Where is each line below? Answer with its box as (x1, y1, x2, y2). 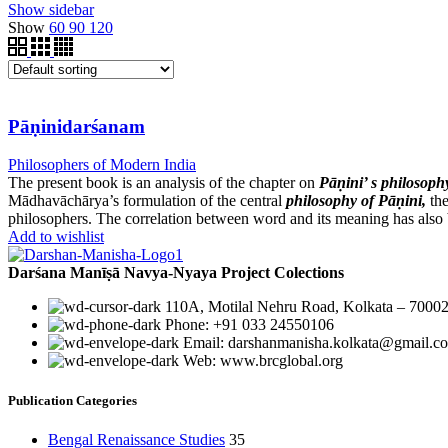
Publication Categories (8, 392, 137, 408)
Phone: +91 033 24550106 (165, 316, 334, 334)
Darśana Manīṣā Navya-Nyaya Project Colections (8, 264, 344, 282)
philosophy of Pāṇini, (286, 192, 426, 210)
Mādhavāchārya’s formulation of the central (8, 192, 286, 210)
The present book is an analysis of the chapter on (8, 174, 319, 192)
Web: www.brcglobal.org (183, 352, 343, 370)
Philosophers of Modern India (8, 156, 196, 174)
